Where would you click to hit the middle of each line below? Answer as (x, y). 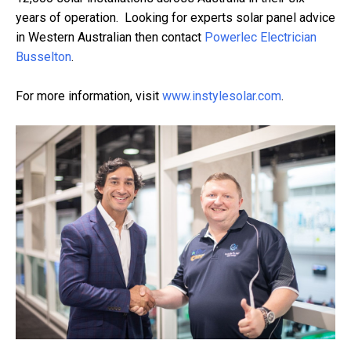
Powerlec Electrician (261, 38)
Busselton (43, 57)
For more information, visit (89, 96)
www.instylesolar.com (222, 96)
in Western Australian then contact (110, 38)
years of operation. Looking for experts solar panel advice (175, 18)
